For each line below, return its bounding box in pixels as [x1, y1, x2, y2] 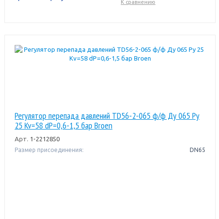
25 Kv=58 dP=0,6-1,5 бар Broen [14, 119, 112, 131]
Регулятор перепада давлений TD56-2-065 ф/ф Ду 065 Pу [14, 109, 199, 121]
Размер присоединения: [14, 146, 84, 153]
